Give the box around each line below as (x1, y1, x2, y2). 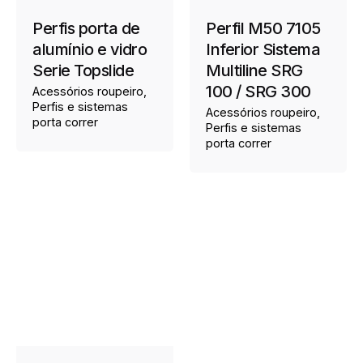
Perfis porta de (32, 18, 140, 38)
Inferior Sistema (206, 39, 320, 59)
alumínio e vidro (32, 39, 147, 59)
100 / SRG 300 (206, 81, 311, 101)
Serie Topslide (32, 60, 134, 80)
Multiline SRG (206, 60, 303, 80)
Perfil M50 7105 (206, 18, 321, 38)
